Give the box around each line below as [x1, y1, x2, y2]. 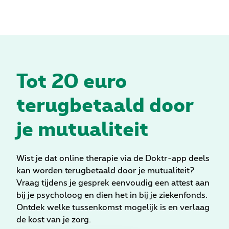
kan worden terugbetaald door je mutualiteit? [16, 167, 195, 175]
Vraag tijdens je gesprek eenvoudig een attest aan [16, 179, 210, 188]
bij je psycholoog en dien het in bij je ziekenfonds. [16, 191, 208, 200]
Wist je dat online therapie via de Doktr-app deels [16, 154, 210, 163]
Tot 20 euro [16, 67, 127, 93]
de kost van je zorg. [16, 216, 91, 224]
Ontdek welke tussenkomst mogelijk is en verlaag [16, 203, 210, 212]
